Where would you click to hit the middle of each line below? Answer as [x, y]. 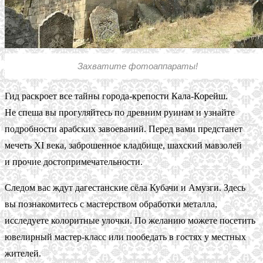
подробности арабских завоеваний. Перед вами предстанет [124, 129]
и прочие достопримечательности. [74, 162]
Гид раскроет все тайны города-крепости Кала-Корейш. [116, 96]
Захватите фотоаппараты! [137, 66]
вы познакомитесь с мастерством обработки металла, [111, 204]
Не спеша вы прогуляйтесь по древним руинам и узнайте [120, 113]
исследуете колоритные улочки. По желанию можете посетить [130, 221]
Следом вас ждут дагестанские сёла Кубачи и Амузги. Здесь [125, 188]
